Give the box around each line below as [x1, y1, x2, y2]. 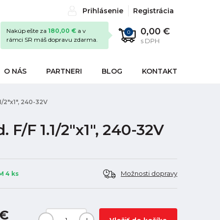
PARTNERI [46, 67, 82, 76]
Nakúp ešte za [6, 27, 48, 34]
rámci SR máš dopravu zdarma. [6, 36, 98, 43]
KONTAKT [142, 67, 177, 76]
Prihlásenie [82, 6, 123, 15]
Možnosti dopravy [121, 169, 177, 178]
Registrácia [133, 6, 174, 15]
